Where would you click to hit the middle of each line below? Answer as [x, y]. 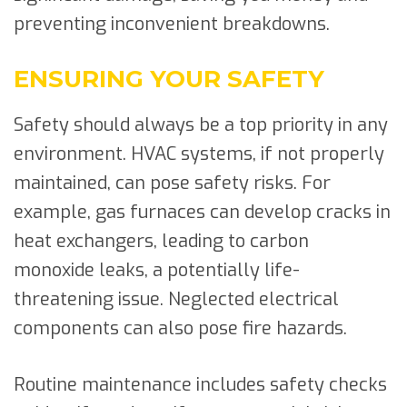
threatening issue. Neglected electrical [176, 299]
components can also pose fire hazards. [180, 328]
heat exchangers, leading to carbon [161, 241]
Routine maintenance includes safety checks [200, 384]
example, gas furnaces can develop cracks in [202, 212]
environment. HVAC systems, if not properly [199, 154]
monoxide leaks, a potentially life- [157, 270]
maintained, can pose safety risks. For [172, 183]
